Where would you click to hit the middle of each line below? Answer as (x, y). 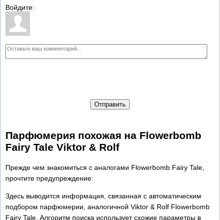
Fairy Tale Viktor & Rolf (62, 147)
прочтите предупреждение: (49, 178)
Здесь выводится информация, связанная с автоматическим (103, 196)
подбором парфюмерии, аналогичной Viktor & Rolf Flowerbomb (108, 206)
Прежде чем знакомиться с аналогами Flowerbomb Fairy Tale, (105, 167)
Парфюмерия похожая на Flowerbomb (103, 136)
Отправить (110, 104)
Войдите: (20, 7)
